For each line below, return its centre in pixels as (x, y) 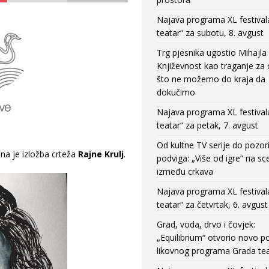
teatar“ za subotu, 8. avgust (210, 33)
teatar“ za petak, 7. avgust (207, 125)
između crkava (185, 171)
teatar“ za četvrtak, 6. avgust (212, 204)
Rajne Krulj (101, 154)
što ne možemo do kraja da (211, 79)
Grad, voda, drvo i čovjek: (206, 224)
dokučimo (176, 92)
